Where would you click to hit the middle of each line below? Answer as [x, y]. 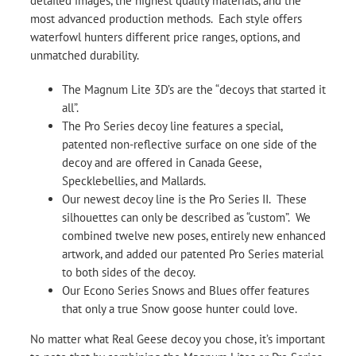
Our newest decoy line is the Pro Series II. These [184, 199]
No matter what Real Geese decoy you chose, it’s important [178, 339]
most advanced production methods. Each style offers [166, 18]
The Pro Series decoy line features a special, [172, 126]
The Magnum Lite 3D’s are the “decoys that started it [194, 89]
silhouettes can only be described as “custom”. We [186, 217]
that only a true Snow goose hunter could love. [180, 308]
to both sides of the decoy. [129, 272]
